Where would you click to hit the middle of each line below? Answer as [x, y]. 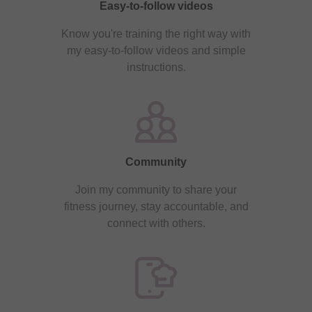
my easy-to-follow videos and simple [156, 50]
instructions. [156, 67]
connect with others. [156, 223]
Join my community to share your [156, 189]
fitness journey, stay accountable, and [156, 206]
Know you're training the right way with [156, 33]
